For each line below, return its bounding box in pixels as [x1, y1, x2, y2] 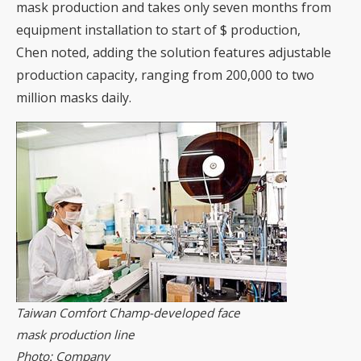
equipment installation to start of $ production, [16, 20, 301, 39]
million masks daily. [16, 88, 131, 106]
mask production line [16, 326, 135, 342]
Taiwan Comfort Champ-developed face [16, 304, 240, 321]
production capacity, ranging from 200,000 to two [16, 65, 314, 84]
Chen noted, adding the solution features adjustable [16, 43, 331, 61]
